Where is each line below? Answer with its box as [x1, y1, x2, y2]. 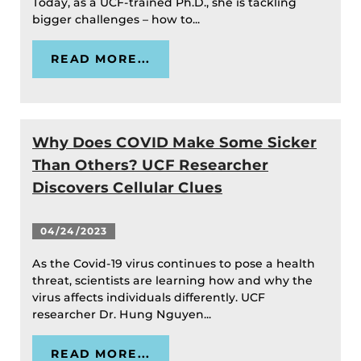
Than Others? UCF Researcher [32, 156, 268, 175]
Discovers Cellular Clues [32, 178, 222, 197]
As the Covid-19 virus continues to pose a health [32, 256, 315, 272]
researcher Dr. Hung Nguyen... [32, 307, 214, 322]
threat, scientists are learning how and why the [32, 273, 313, 288]
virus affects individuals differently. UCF [32, 290, 265, 305]
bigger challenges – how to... [32, 12, 203, 27]
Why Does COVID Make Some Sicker [32, 133, 317, 152]
